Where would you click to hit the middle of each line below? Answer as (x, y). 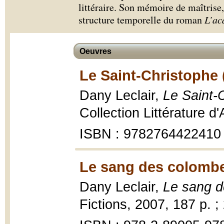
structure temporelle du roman (140, 20)
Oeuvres (95, 51)
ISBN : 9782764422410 (150, 134)
